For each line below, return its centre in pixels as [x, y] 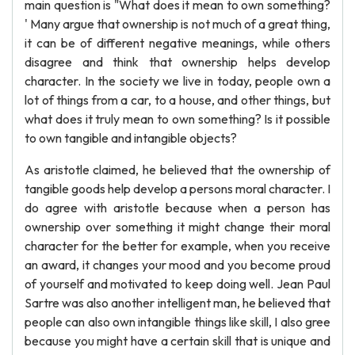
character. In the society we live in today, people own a [177, 81]
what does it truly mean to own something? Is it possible [177, 119]
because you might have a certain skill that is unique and [177, 341]
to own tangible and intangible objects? [131, 138]
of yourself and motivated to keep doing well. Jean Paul [177, 284]
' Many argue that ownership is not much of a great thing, [177, 24]
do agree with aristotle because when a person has [177, 208]
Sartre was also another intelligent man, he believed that [177, 303]
